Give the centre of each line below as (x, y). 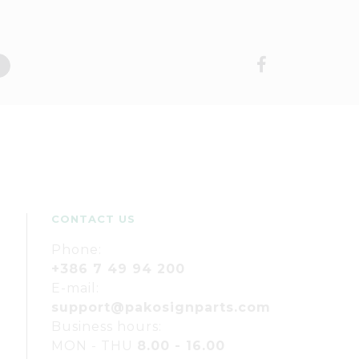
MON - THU (94, 346)
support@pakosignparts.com (161, 307)
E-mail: (75, 288)
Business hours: (107, 327)
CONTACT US (93, 219)
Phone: (77, 250)
